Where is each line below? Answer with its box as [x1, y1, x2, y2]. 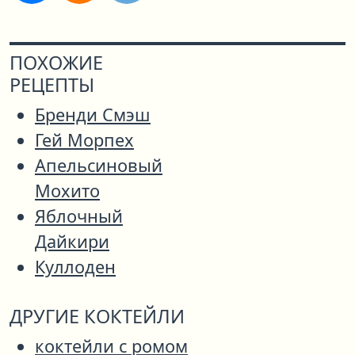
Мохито [35, 179, 100, 203]
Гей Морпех [35, 128, 134, 152]
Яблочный [35, 204, 123, 228]
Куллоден [35, 255, 116, 279]
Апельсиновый [35, 154, 162, 177]
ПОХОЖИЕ [10, 50, 103, 76]
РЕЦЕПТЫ [10, 72, 94, 98]
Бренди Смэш [35, 103, 151, 127]
